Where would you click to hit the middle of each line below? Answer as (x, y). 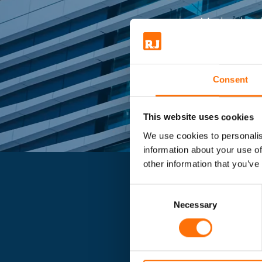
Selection (147, 203)
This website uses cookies (198, 117)
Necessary (195, 205)
